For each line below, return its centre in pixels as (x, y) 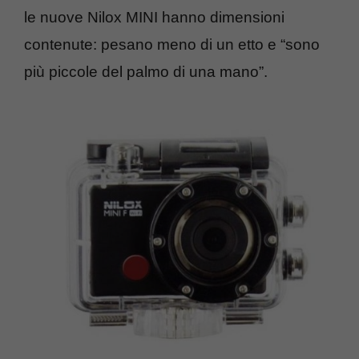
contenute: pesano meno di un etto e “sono (172, 44)
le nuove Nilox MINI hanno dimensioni (154, 17)
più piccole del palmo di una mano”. (146, 71)
